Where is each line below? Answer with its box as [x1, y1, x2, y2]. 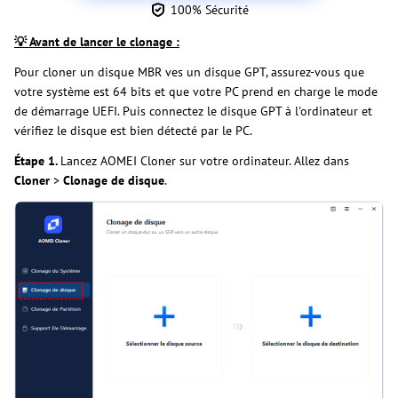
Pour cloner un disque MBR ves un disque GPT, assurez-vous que [14, 64, 364, 81]
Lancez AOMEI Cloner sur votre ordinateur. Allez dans [60, 153, 349, 170]
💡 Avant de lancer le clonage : [14, 34, 179, 51]
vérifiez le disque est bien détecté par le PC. [14, 123, 252, 139]
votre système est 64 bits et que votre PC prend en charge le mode [14, 84, 378, 100]
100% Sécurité [171, 2, 249, 19]
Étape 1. [14, 153, 60, 170]
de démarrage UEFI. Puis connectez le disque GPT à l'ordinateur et [14, 103, 372, 120]
